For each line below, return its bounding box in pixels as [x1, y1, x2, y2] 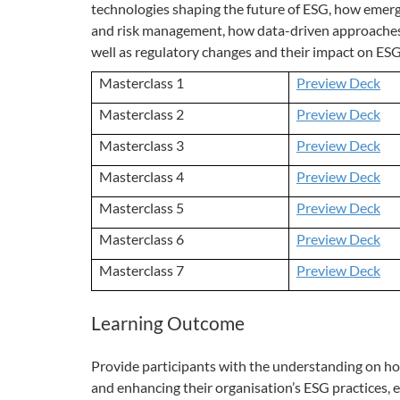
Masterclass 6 [99, 229, 184, 247]
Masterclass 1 [99, 73, 184, 91]
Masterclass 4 [99, 167, 184, 185]
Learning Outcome [91, 311, 245, 335]
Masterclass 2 [99, 104, 184, 122]
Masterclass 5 [99, 198, 184, 216]
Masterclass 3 [99, 136, 184, 154]
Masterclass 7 [99, 261, 184, 279]
